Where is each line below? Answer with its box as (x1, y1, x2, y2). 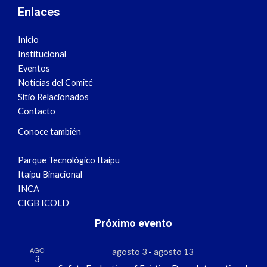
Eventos (18, 63, 50, 74)
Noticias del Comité (18, 77, 93, 88)
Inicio (18, 35, 39, 45)
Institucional (18, 49, 66, 60)
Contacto (18, 106, 55, 117)
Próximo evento (95, 218, 172, 230)
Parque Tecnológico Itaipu (18, 155, 120, 166)
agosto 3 (112, 247, 147, 257)
